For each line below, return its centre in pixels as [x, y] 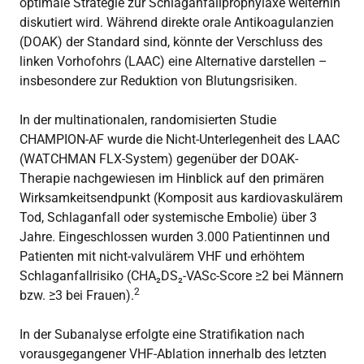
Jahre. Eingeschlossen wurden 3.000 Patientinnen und [175, 237]
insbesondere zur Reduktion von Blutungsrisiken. [158, 81]
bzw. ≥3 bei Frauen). [77, 295]
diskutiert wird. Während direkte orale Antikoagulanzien [177, 22]
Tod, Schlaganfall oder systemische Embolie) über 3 [168, 217]
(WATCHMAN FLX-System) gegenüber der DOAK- [159, 159]
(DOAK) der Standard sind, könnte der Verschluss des [171, 42]
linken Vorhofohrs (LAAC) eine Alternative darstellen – [173, 61]
